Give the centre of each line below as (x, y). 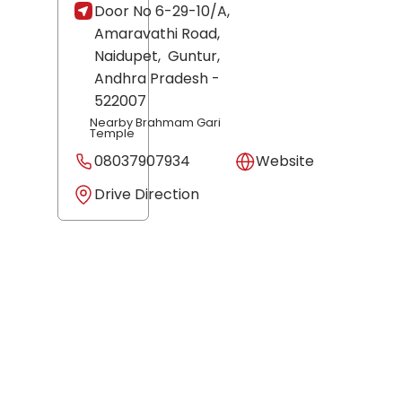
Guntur (192, 56)
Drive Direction (147, 195)
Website (285, 162)
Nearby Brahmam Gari (156, 123)
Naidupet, (129, 56)
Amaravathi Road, (157, 33)
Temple (113, 134)
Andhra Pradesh (151, 78)
